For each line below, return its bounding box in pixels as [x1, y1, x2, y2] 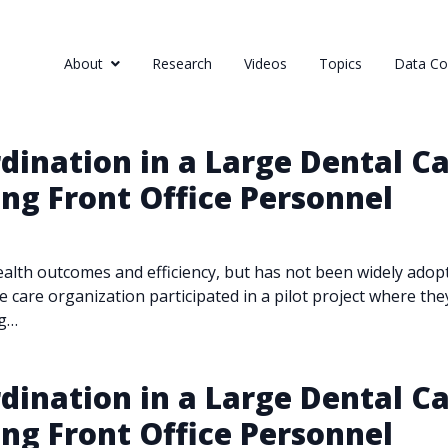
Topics [319, 54, 362, 73]
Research [152, 54, 212, 73]
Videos [244, 54, 287, 73]
